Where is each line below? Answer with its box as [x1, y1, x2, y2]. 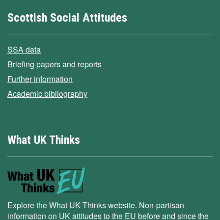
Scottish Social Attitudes [7, 11, 127, 25]
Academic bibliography [7, 88, 87, 100]
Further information [7, 73, 73, 85]
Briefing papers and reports [7, 58, 102, 70]
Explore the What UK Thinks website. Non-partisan [7, 199, 184, 211]
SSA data [7, 44, 41, 55]
